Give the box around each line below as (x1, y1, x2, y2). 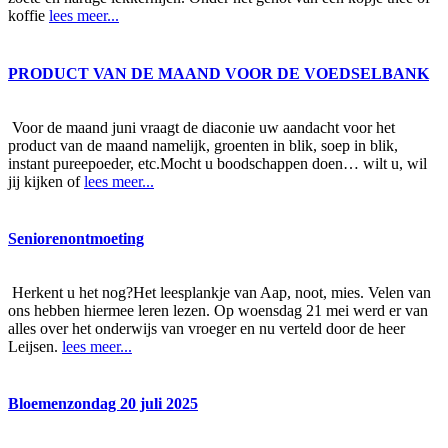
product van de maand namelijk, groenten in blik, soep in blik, (8, 136, 398, 154)
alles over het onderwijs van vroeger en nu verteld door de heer (8, 319, 405, 337)
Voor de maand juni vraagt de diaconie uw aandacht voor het (8, 118, 395, 136)
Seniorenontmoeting (8, 229, 144, 247)
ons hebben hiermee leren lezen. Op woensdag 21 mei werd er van (8, 301, 428, 319)
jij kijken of (8, 172, 84, 190)
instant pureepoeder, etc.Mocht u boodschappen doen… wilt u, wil (8, 154, 427, 172)
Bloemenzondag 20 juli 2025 (8, 395, 198, 413)
